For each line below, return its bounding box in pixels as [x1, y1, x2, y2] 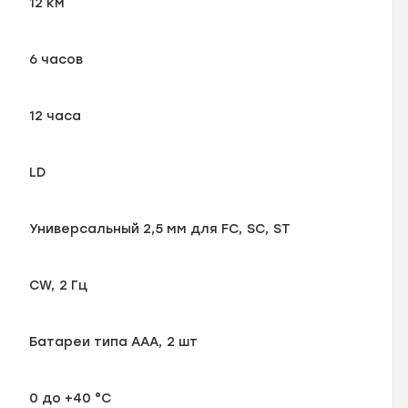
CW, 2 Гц [29, 277, 88, 293]
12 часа [29, 107, 82, 124]
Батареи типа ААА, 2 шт [29, 333, 199, 350]
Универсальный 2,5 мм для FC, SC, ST [29, 220, 291, 237]
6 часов [29, 51, 84, 67]
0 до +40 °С [29, 390, 112, 406]
